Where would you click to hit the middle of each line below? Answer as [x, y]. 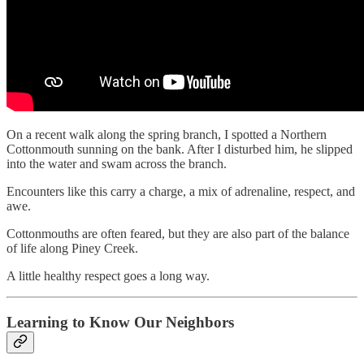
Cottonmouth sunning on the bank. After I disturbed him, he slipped [180, 149]
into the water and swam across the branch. [117, 164]
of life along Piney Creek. [72, 249]
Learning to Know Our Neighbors [120, 322]
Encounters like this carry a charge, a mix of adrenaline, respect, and [181, 192]
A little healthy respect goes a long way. [108, 276]
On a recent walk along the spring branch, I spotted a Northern [167, 135]
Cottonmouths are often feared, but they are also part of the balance [178, 234]
